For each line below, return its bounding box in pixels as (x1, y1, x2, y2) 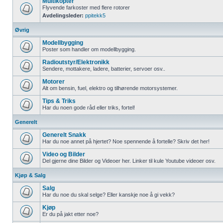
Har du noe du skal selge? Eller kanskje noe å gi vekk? (42, 192, 175, 198)
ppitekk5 (85, 12, 106, 18)
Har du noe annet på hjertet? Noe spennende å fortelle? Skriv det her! (42, 138, 210, 144)
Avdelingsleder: (42, 12, 84, 18)
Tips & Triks (42, 98, 76, 105)
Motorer (42, 78, 65, 85)
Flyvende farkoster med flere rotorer (42, 4, 130, 10)
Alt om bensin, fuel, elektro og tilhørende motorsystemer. (42, 85, 178, 91)
